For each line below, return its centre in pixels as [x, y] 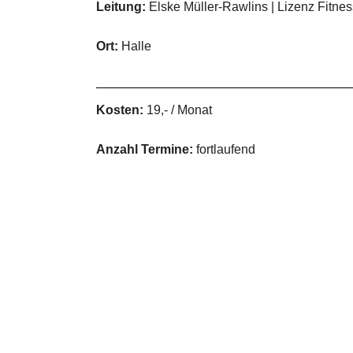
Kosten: [120, 110]
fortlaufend [224, 149]
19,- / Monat [178, 110]
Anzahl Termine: [145, 149]
